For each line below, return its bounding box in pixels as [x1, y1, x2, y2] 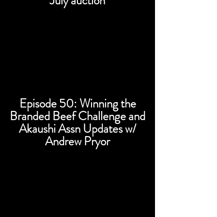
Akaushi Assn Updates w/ [19, 120, 136, 138]
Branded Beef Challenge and [10, 108, 145, 125]
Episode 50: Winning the [19, 95, 136, 112]
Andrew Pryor [45, 133, 110, 150]
